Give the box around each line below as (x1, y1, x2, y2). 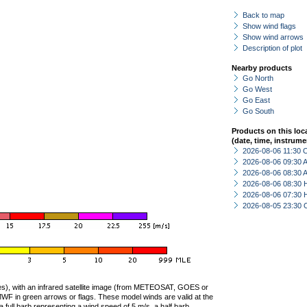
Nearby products (232, 64, 292, 72)
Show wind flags (243, 22, 296, 30)
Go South (243, 107, 274, 115)
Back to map (243, 11, 284, 19)
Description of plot (243, 44, 302, 52)
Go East (243, 96, 270, 104)
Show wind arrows (243, 33, 304, 41)
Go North (243, 74, 273, 82)
